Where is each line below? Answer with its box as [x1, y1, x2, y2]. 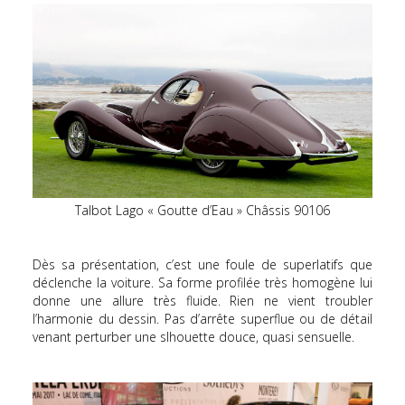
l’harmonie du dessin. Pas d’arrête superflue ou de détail [33, 310, 372, 328]
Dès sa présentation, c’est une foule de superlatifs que [33, 256, 372, 274]
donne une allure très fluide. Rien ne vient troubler [33, 292, 372, 310]
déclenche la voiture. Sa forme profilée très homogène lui [33, 274, 372, 292]
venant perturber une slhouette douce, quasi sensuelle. [33, 328, 354, 346]
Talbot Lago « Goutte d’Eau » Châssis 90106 [75, 202, 330, 220]
